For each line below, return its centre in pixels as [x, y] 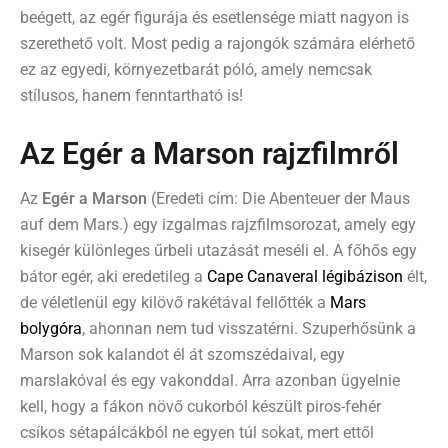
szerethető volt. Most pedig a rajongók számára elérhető [217, 44]
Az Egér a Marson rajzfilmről [209, 154]
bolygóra [51, 328]
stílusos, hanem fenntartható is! [131, 96]
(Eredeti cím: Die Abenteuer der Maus [278, 198]
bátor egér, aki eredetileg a [113, 276]
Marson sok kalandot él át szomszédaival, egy [182, 354]
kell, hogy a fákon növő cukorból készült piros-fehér [200, 406]
